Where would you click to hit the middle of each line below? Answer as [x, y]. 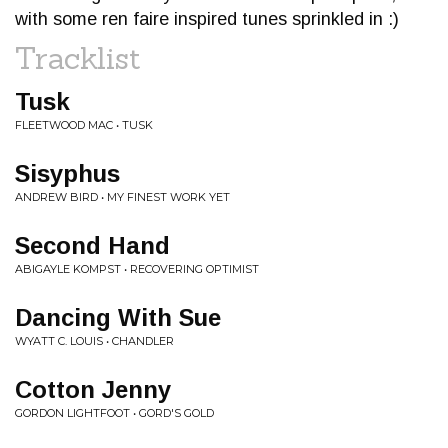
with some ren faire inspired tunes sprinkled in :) [207, 19]
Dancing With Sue [118, 317]
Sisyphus [67, 173]
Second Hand [92, 245]
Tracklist [78, 58]
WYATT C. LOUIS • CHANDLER [94, 341]
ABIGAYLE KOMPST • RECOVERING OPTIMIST [137, 269]
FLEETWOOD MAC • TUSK [84, 125]
